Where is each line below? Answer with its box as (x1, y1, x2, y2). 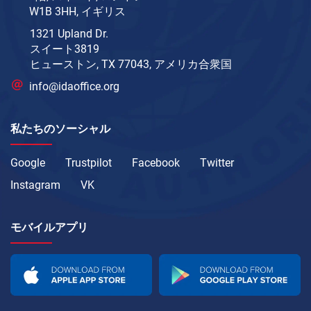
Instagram (10, 178, 60, 192)
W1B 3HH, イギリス (29, 4, 126, 18)
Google (10, 155, 45, 169)
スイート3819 (30, 42, 99, 56)
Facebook (132, 155, 180, 169)
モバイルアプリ (10, 220, 88, 234)
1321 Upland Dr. (30, 26, 108, 40)
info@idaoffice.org (29, 79, 120, 93)
